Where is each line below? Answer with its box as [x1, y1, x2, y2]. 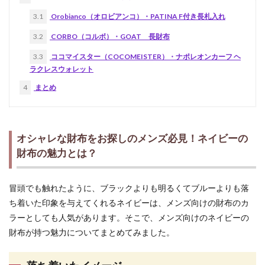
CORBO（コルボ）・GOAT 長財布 [50, 31, 170, 41]
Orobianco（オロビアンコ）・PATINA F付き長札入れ [50, 11, 225, 21]
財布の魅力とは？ [17, 146, 98, 159]
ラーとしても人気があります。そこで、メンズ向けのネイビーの [9, 212, 249, 222]
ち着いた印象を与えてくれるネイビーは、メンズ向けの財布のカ [9, 197, 249, 208]
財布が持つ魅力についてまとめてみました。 [9, 227, 174, 237]
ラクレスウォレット [30, 64, 93, 73]
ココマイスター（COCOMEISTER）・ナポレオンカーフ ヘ [50, 51, 241, 61]
